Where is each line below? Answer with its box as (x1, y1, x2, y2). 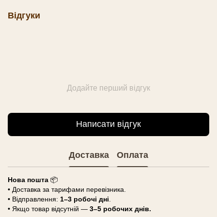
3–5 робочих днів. (88, 204, 151, 213)
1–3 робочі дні (60, 195, 109, 203)
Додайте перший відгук (67, 83, 150, 92)
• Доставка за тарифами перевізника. (8, 185, 126, 193)
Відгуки (8, 10, 40, 20)
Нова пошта (8, 175, 48, 184)
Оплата (117, 150, 148, 160)
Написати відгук (76, 119, 141, 129)
